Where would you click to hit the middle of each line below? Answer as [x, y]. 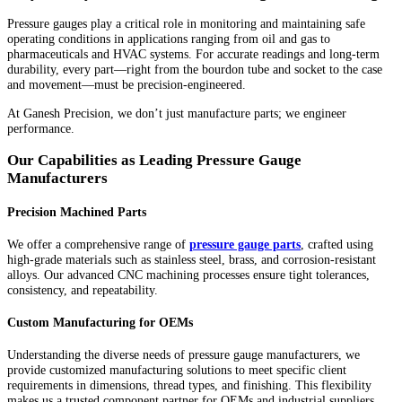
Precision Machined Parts [77, 211]
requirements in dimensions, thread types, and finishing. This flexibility [189, 385]
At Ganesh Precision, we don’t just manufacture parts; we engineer [177, 113]
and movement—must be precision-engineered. [127, 85]
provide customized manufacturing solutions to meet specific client [177, 370]
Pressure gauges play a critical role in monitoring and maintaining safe [186, 24]
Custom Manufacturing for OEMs [100, 323]
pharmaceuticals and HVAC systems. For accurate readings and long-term [193, 54]
